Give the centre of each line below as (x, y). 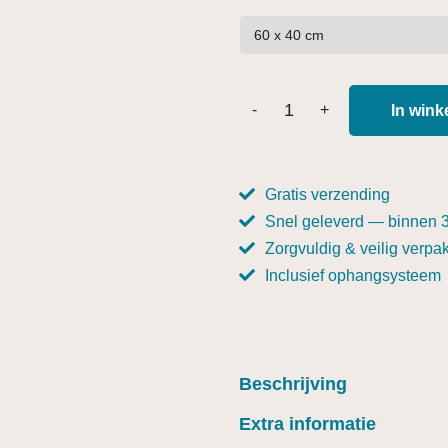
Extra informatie (307, 424)
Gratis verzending (327, 195)
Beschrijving (293, 384)
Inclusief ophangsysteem (353, 276)
